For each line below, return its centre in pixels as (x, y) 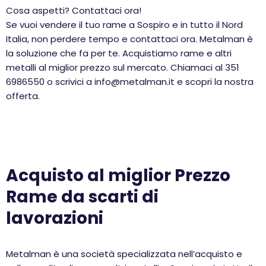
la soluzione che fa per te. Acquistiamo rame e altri (119, 53)
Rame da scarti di (82, 197)
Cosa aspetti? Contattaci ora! (74, 10)
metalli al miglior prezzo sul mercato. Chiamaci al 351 (123, 67)
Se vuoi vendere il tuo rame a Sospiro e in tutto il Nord (124, 25)
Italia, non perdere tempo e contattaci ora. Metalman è (129, 39)
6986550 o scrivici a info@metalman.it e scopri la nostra (130, 82)
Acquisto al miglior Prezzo (118, 175)
